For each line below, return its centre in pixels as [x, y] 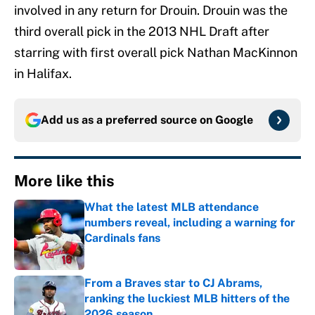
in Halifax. [43, 74]
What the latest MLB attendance [172, 207]
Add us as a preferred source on [128, 120]
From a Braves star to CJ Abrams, [173, 283]
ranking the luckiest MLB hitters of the [187, 299]
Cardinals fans [122, 238]
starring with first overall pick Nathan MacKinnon [156, 53]
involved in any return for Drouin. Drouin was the [151, 11]
